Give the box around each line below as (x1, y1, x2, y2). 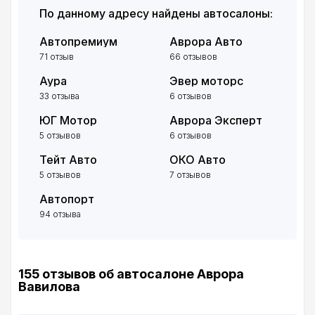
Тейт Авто (39, 153, 97, 167)
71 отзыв (39, 51, 74, 63)
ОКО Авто (169, 153, 226, 167)
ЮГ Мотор (39, 113, 97, 128)
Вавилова (18, 279, 80, 295)
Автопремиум (39, 34, 117, 49)
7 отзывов (169, 169, 211, 181)
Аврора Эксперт (169, 113, 262, 128)
